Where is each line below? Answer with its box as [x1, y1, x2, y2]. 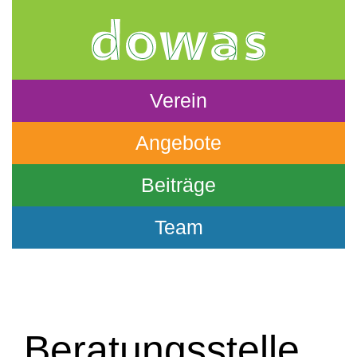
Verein [150, 89, 207, 112]
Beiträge [141, 174, 216, 196]
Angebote [135, 131, 222, 154]
